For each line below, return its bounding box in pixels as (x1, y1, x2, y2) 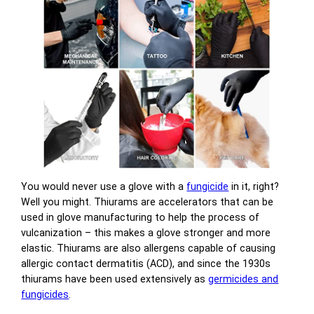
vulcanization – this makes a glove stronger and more (21, 226, 271, 238)
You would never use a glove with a (21, 180, 187, 192)
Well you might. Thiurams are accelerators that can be (21, 196, 274, 207)
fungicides (21, 288, 69, 300)
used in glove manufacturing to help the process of (21, 211, 260, 223)
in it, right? (228, 180, 280, 192)
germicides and (208, 273, 279, 285)
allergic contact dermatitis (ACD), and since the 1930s (21, 257, 271, 269)
